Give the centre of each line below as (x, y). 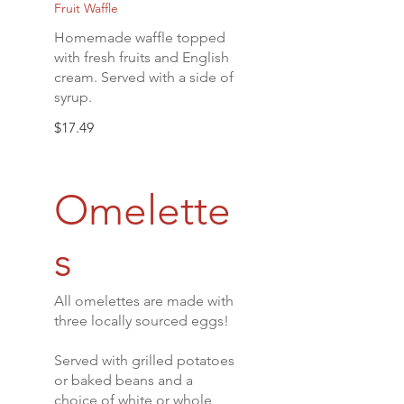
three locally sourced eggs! (142, 321)
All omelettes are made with (144, 301)
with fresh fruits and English (142, 57)
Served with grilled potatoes (144, 360)
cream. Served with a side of (144, 77)
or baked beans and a (124, 380)
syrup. (73, 97)
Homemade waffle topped (140, 37)
